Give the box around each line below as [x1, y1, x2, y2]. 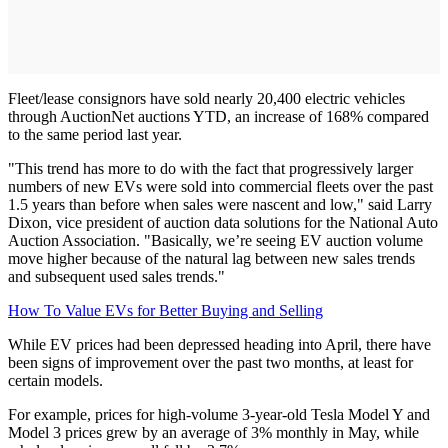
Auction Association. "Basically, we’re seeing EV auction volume [8, 231, 423, 249]
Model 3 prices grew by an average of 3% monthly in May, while [8, 423, 419, 441]
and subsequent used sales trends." [8, 267, 225, 285]
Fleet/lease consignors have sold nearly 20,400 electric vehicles [8, 89, 405, 107]
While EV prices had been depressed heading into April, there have [8, 335, 431, 353]
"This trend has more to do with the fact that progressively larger [8, 159, 413, 177]
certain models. [8, 371, 103, 389]
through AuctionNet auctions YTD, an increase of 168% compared [8, 107, 429, 125]
